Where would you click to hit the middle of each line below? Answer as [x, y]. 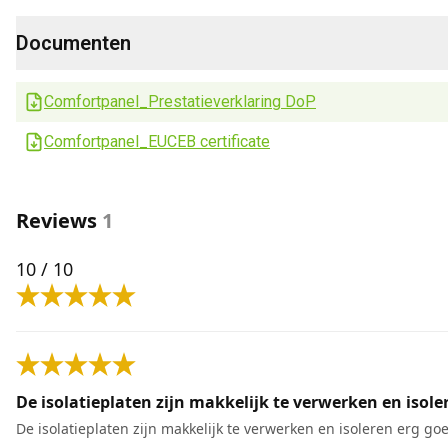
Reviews [56, 220]
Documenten [73, 43]
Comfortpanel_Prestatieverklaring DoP [180, 101]
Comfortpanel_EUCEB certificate [157, 141]
